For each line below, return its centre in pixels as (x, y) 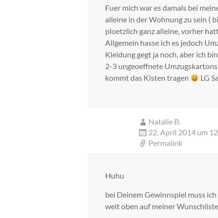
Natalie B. (164, 121)
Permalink (165, 143)
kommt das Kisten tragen (148, 78)
